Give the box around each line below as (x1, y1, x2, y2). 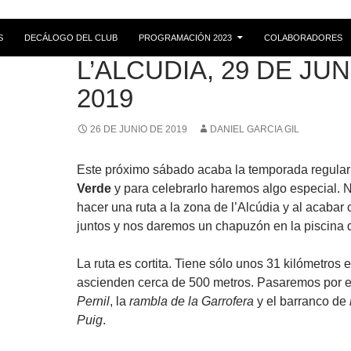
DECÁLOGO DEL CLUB (24, 33, 118, 42)
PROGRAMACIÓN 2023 (139, 33, 232, 42)
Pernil (77, 295, 110, 308)
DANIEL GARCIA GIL (210, 124, 299, 135)
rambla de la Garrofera (129, 295, 254, 308)
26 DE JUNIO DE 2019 (90, 124, 187, 135)
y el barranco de (254, 295, 349, 308)
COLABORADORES (264, 33, 342, 42)
